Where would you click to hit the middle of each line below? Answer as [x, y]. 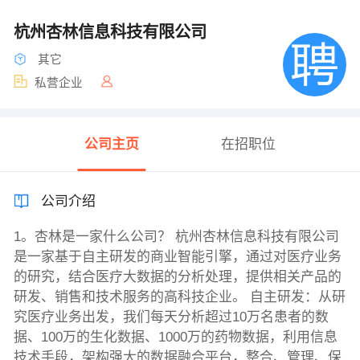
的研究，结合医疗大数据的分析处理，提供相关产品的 [177, 277]
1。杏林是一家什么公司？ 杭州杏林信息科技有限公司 [176, 237]
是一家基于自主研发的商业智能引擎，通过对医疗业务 [177, 257]
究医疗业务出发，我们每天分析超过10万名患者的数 [171, 317]
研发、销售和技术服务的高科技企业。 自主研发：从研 [179, 297]
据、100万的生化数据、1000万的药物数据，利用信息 [175, 337]
